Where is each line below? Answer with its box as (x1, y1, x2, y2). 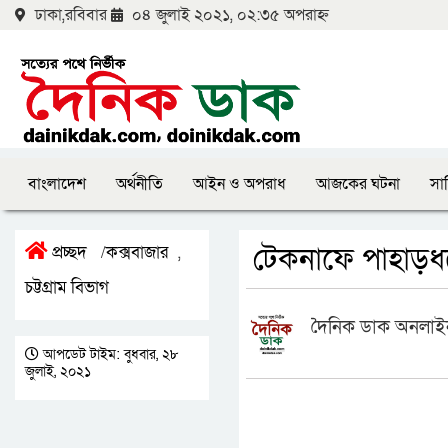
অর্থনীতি (116, 173, 163, 195)
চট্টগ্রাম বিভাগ (25, 276, 109, 299)
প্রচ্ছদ (48, 241, 87, 264)
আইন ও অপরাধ (193, 173, 286, 195)
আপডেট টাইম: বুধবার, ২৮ (39, 345, 179, 364)
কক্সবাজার (106, 241, 168, 264)
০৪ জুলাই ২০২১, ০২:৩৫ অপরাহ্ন (128, 4, 329, 26)
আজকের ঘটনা (316, 173, 400, 195)
